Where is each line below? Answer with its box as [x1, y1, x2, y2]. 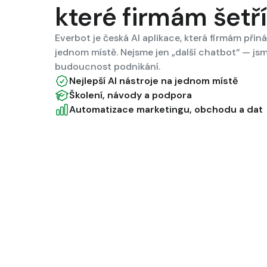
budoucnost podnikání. [55, 60, 160, 73]
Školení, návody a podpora [69, 89, 192, 101]
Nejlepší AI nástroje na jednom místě [69, 74, 238, 87]
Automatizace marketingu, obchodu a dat [69, 103, 263, 116]
